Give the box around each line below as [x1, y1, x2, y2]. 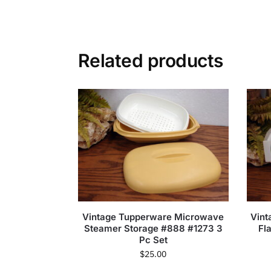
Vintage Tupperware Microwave [82, 211, 224, 223]
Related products [77, 49, 223, 71]
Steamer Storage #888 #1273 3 [83, 223, 223, 235]
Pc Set [139, 234, 168, 246]
